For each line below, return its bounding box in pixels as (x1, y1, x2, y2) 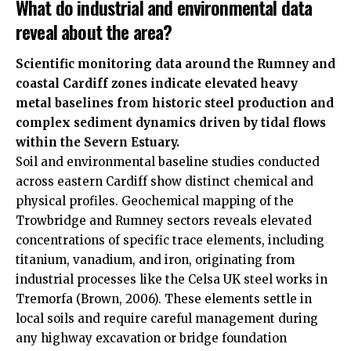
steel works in (241, 272, 327, 287)
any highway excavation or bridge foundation (16, 331, 287, 346)
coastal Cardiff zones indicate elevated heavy (16, 76, 298, 91)
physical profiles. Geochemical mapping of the (16, 194, 294, 208)
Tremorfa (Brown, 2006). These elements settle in (16, 291, 312, 306)
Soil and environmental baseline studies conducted (16, 154, 320, 169)
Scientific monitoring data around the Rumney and (16, 56, 335, 71)
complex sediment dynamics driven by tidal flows (16, 115, 326, 130)
